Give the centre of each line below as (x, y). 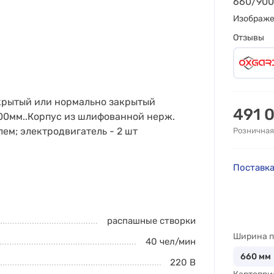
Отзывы (249, 38)
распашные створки (152, 221)
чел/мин (177, 242)
